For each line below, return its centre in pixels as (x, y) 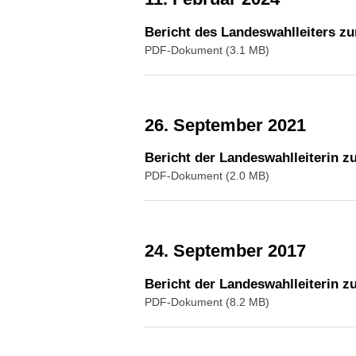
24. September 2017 (230, 251)
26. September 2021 (230, 125)
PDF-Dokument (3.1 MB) (207, 50)
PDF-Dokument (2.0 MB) (207, 176)
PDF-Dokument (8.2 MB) (207, 302)
